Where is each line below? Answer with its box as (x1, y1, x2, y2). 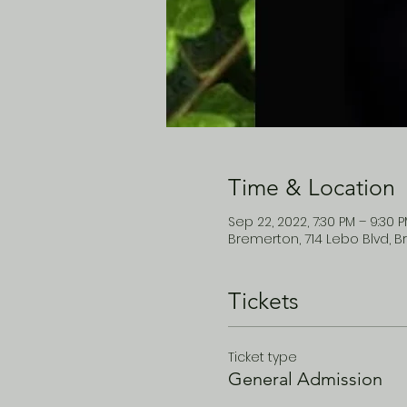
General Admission (227, 368, 382, 391)
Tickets (227, 286, 299, 314)
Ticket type (227, 348, 297, 367)
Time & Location (227, 174, 395, 202)
